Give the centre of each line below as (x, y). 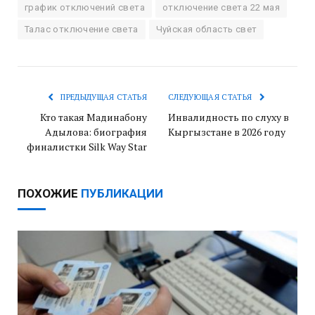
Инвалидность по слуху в (229, 117)
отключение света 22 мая (221, 8)
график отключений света (85, 8)
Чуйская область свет (206, 30)
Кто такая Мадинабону (94, 117)
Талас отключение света (82, 30)
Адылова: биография (96, 132)
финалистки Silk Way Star (87, 147)
